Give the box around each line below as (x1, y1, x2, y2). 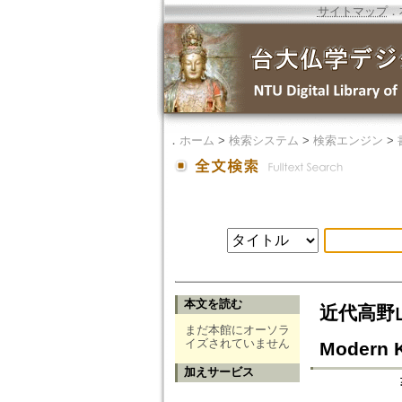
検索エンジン (312, 134, 383, 147)
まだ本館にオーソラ (184, 323, 290, 337)
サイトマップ (317, 4, 388, 18)
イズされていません (184, 336, 290, 351)
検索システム (228, 134, 299, 147)
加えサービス (183, 365, 254, 380)
